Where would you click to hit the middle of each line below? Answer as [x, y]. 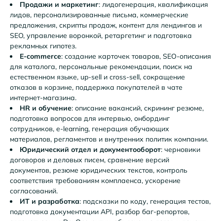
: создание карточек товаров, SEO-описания [136, 56]
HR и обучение [46, 108]
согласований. [34, 191]
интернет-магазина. [43, 97]
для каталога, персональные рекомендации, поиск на [101, 66]
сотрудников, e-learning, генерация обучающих [90, 129]
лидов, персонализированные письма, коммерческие [99, 15]
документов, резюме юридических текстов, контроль [99, 170]
